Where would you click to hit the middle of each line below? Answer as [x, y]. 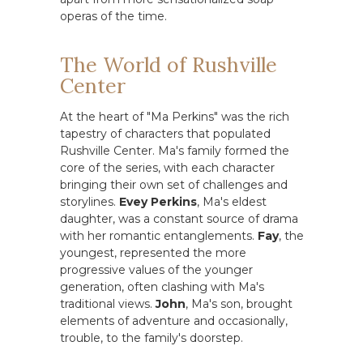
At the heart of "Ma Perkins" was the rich [175, 117]
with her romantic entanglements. [159, 236]
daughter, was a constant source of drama [179, 219]
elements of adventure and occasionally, [174, 321]
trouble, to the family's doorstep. [152, 338]
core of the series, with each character [167, 168]
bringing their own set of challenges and [174, 185]
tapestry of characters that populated [165, 134]
